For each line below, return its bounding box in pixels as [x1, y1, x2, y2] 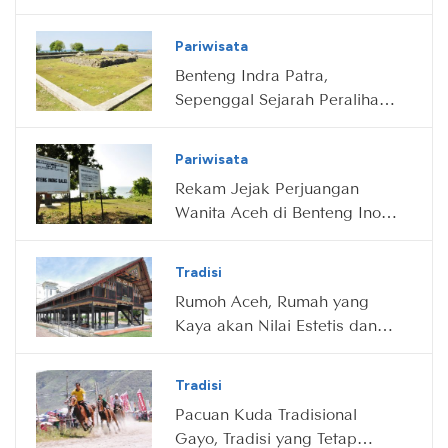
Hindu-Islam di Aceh [175, 112, 325, 133]
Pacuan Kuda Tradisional [175, 403, 357, 424]
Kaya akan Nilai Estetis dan [175, 314, 377, 335]
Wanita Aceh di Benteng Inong [175, 201, 400, 222]
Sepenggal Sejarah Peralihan [175, 88, 388, 109]
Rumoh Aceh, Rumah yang [175, 290, 369, 311]
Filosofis [175, 338, 236, 359]
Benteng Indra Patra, [175, 64, 328, 85]
